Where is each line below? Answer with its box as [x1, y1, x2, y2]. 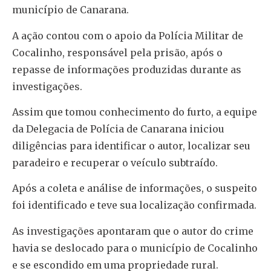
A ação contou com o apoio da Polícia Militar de [12, 29, 243, 42]
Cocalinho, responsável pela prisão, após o [12, 46, 223, 59]
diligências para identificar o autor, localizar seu [12, 140, 250, 152]
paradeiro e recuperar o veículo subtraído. [12, 157, 218, 169]
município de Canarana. [12, 4, 129, 16]
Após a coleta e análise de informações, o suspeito [12, 182, 257, 195]
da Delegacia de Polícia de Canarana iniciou [12, 123, 224, 135]
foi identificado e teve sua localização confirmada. [12, 199, 256, 212]
